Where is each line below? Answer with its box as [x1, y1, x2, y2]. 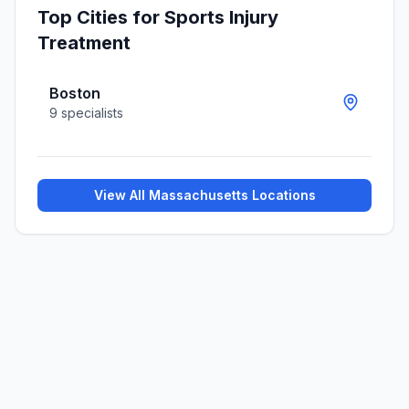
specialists [58, 105, 123, 121]
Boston [49, 84, 100, 102]
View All [93, 187, 149, 203]
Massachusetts [148, 187, 248, 203]
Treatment [37, 32, 131, 54]
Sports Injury [164, 6, 278, 28]
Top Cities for [37, 6, 164, 28]
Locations [247, 187, 316, 203]
